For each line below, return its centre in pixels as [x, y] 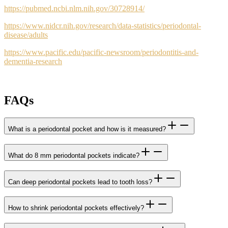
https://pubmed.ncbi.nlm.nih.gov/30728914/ [74, 9]
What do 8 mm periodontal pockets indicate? [74, 155]
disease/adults [26, 35]
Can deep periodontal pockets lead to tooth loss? [80, 182]
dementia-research [33, 62]
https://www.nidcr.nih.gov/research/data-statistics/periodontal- [103, 26]
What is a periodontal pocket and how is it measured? [87, 129]
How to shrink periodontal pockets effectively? [76, 208]
